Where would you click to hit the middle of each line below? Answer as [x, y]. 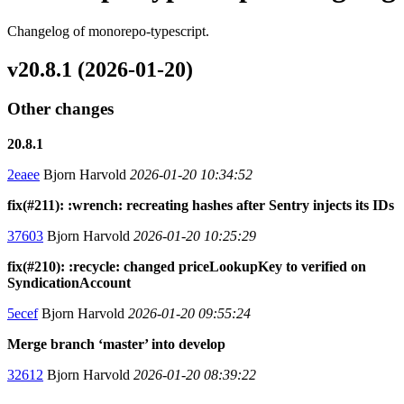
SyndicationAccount [69, 283]
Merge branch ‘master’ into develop [116, 344]
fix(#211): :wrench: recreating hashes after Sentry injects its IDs [201, 206]
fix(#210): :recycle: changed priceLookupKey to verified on [187, 267]
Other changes [60, 109]
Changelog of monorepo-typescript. [108, 31]
